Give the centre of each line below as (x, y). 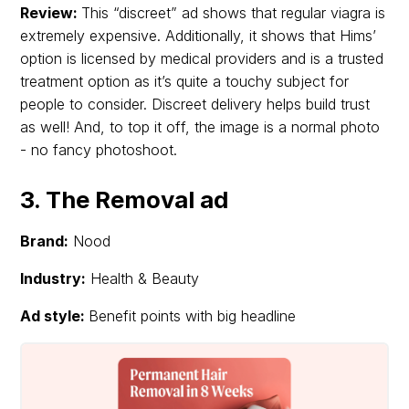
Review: (51, 13)
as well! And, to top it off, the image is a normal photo (200, 127)
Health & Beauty (143, 279)
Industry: (53, 279)
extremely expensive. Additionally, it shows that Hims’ (199, 36)
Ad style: (55, 316)
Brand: (45, 241)
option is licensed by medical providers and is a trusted (202, 59)
